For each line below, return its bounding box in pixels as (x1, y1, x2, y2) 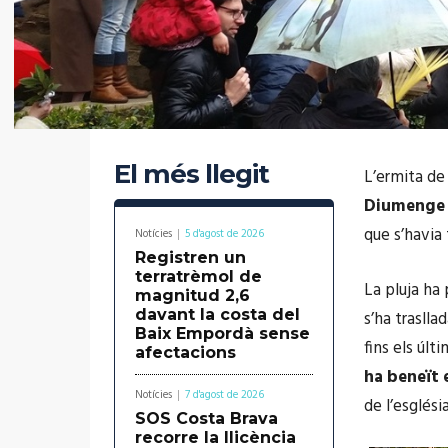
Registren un (135, 247, 246, 267)
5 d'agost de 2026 (185, 224, 264, 243)
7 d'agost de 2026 (185, 385, 264, 404)
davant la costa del (135, 304, 300, 324)
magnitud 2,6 (135, 285, 250, 305)
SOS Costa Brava (135, 408, 278, 428)
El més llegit (114, 157, 269, 190)
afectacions (135, 342, 236, 362)
